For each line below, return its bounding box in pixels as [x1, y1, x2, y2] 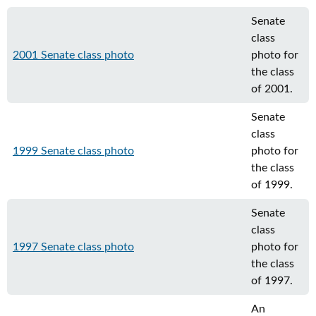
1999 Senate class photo [13, 145, 134, 157]
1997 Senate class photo [13, 241, 134, 253]
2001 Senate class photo [13, 49, 134, 61]
